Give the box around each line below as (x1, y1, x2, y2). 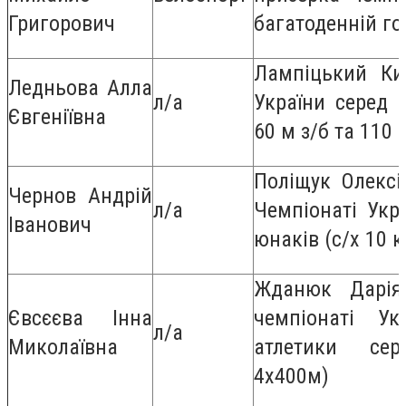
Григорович (8, 10, 115, 36)
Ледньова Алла (8, 74, 152, 101)
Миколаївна (8, 333, 118, 360)
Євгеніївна (8, 103, 106, 130)
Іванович (8, 211, 92, 237)
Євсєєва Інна (8, 304, 152, 331)
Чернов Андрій (8, 182, 152, 208)
